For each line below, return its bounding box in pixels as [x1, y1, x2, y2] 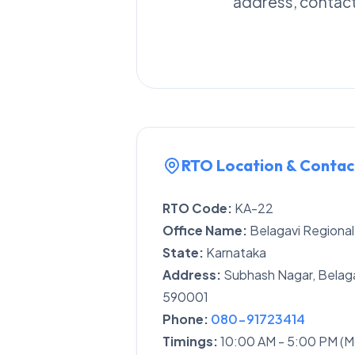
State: [162, 244, 204, 261]
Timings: [162, 333, 218, 349]
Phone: [162, 311, 208, 327]
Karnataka [204, 244, 266, 261]
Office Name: [162, 222, 247, 239]
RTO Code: [162, 200, 232, 216]
